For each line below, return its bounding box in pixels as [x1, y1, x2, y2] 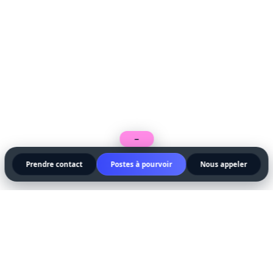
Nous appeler [200, 160, 247, 169]
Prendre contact [26, 160, 83, 169]
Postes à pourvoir [110, 160, 172, 169]
